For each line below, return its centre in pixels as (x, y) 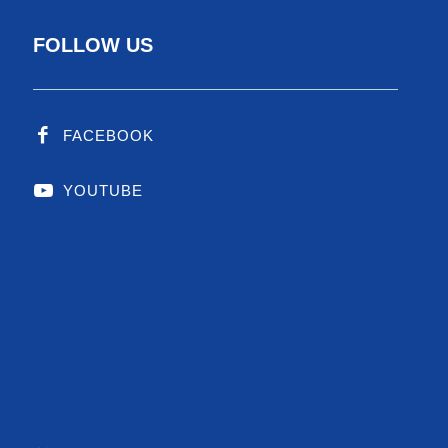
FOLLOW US (93, 44)
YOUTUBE (103, 190)
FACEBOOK (109, 135)
